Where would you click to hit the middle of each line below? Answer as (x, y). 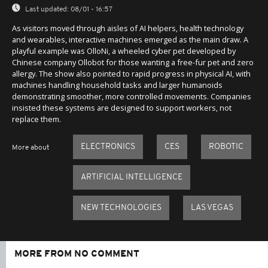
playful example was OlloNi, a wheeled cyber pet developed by (124, 51)
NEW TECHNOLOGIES (121, 208)
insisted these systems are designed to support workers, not (122, 107)
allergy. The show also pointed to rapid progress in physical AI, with (131, 73)
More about (31, 147)
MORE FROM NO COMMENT (77, 254)
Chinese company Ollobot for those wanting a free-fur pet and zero (133, 62)
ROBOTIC (226, 147)
